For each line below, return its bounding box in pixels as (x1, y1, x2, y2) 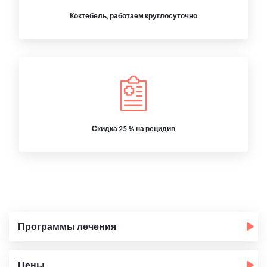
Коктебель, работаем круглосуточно (70, 11, 197, 20)
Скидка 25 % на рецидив (92, 124, 175, 133)
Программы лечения (18, 221, 116, 232)
